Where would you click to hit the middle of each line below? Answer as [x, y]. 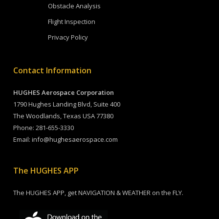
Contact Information [52, 70]
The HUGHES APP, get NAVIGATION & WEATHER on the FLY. [98, 193]
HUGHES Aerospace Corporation [63, 92]
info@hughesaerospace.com [75, 139]
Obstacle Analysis [74, 6]
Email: [22, 139]
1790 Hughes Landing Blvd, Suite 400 [66, 104]
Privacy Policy [68, 37]
